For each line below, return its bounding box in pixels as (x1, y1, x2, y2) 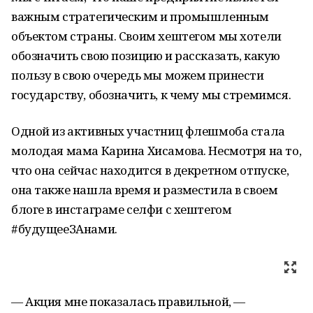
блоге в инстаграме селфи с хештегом (11, 201, 232, 217)
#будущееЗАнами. (11, 221, 117, 237)
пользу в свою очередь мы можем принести (11, 67, 264, 83)
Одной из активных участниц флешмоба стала (11, 123, 285, 139)
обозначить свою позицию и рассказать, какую (11, 48, 280, 64)
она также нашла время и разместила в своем (11, 182, 278, 198)
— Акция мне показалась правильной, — (11, 293, 245, 310)
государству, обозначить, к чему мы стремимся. (11, 87, 291, 103)
